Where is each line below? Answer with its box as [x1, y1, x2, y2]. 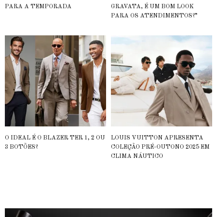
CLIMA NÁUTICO [111, 154, 163, 160]
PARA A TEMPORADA [5, 4, 72, 10]
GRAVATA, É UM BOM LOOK [111, 4, 194, 10]
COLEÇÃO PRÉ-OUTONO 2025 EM [111, 144, 210, 151]
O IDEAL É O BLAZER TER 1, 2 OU [5, 135, 105, 141]
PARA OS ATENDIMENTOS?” [111, 13, 198, 19]
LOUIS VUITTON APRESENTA [111, 135, 203, 141]
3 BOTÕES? [5, 144, 38, 151]
